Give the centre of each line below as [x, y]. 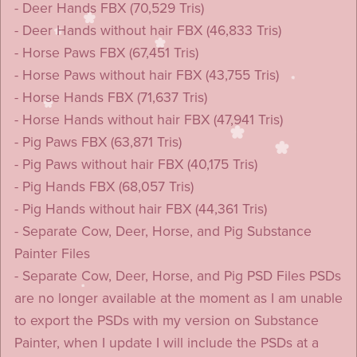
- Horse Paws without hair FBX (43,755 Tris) [146, 75]
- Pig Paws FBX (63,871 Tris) [98, 142]
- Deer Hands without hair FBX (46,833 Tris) [147, 30]
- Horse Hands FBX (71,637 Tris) [110, 97]
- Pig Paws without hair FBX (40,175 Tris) [135, 164]
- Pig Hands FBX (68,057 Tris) [104, 186]
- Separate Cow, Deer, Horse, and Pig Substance [163, 231]
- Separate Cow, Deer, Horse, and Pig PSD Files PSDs [177, 276]
